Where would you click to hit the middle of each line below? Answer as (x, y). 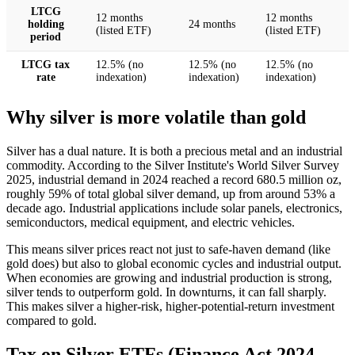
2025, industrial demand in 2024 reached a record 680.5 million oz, (174, 180)
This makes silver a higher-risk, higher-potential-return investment (170, 307)
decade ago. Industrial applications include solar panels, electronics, (174, 208)
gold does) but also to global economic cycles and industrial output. (174, 264)
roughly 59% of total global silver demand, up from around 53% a (171, 194)
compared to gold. (52, 321)
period (46, 37)
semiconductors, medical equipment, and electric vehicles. (151, 223)
